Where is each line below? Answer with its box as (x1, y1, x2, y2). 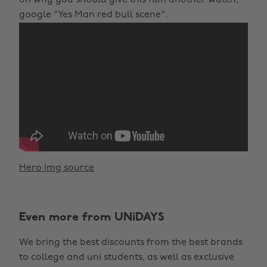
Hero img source (19, 163, 94, 173)
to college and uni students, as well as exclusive (19, 252, 234, 262)
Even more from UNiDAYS (19, 211, 164, 223)
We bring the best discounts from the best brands (19, 237, 243, 247)
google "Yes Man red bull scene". (19, 10, 167, 20)
